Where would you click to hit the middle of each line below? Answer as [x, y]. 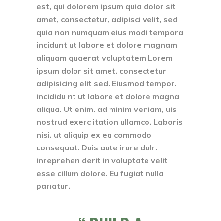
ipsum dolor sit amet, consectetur [101, 70]
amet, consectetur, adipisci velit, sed [107, 19]
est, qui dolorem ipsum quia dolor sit [106, 6]
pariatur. [53, 186]
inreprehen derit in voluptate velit [102, 160]
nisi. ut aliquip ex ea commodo [94, 134]
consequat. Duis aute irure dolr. [97, 147]
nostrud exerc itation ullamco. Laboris [110, 122]
